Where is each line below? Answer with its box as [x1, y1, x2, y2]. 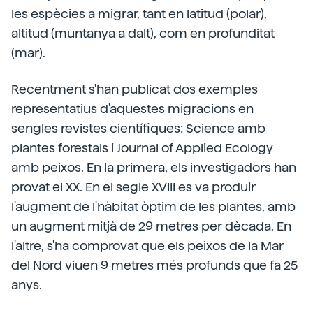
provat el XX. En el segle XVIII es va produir [11, 180, 256, 194]
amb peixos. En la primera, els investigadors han [11, 160, 296, 175]
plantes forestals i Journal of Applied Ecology [11, 140, 273, 155]
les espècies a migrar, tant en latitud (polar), [11, 6, 267, 21]
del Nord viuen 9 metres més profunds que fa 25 [11, 258, 298, 272]
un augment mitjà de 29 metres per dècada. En [11, 219, 291, 233]
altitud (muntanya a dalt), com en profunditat [11, 26, 275, 41]
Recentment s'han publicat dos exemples [11, 82, 258, 96]
